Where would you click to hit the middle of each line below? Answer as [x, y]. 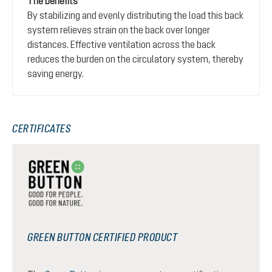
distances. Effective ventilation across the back [121, 44]
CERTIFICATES [41, 128]
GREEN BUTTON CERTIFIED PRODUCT [102, 237]
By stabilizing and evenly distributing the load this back [135, 15]
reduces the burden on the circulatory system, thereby [135, 59]
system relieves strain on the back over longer [119, 29]
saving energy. [56, 73]
